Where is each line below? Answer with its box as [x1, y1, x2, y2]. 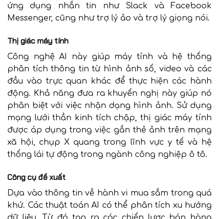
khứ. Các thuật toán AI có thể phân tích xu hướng [7, 200, 212, 210]
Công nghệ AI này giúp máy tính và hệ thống [7, 52, 212, 62]
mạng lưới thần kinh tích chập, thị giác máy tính [7, 113, 212, 123]
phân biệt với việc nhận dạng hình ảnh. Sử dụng [7, 101, 212, 110]
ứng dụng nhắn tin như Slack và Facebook [7, 1, 212, 11]
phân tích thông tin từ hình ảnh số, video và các [7, 65, 212, 74]
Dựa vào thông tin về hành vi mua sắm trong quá [7, 188, 212, 197]
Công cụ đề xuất [7, 172, 66, 182]
